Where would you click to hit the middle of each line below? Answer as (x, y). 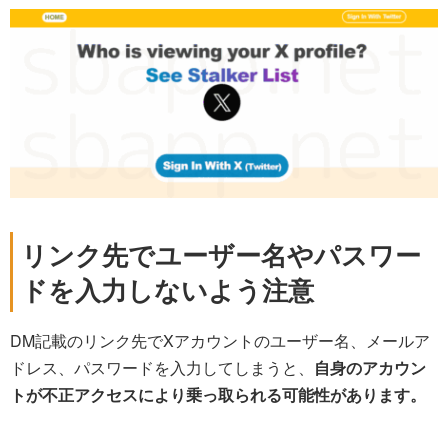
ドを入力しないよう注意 (167, 290)
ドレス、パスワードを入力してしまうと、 (162, 368)
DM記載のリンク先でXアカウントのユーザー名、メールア (220, 341)
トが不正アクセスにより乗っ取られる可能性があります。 (218, 395)
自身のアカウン (370, 368)
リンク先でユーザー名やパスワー (221, 255)
